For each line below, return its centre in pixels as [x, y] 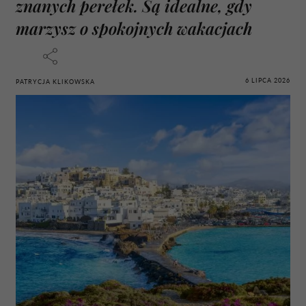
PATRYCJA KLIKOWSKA [55, 81]
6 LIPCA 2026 [268, 81]
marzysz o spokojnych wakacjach [134, 28]
